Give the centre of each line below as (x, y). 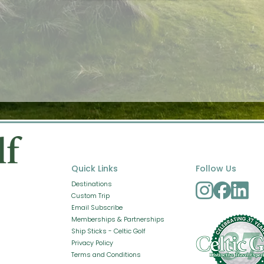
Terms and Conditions (106, 255)
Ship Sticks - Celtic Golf (108, 231)
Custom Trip (90, 196)
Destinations (92, 184)
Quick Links (95, 169)
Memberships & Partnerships (118, 219)
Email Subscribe (97, 207)
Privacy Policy (92, 243)
